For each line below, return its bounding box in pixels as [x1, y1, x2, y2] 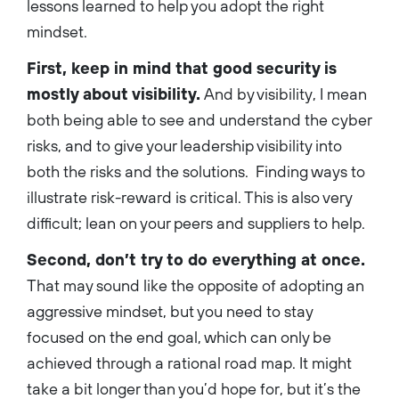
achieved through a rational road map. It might [27, 353, 352, 372]
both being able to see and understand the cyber [27, 110, 371, 129]
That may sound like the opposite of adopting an [27, 275, 364, 295]
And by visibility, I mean [200, 84, 367, 103]
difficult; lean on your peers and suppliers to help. [27, 213, 365, 232]
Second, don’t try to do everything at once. [27, 249, 365, 269]
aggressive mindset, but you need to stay [27, 301, 313, 321]
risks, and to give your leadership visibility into [27, 135, 342, 155]
